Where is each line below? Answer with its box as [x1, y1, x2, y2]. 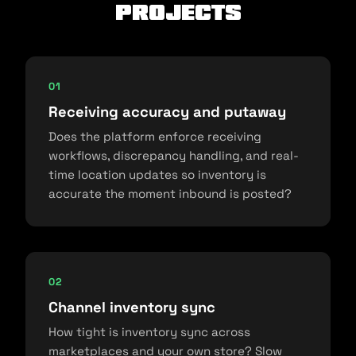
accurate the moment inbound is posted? [48, 186, 292, 202]
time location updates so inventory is [48, 167, 266, 183]
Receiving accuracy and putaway [48, 103, 286, 122]
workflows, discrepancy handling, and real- [48, 148, 299, 164]
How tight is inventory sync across [48, 324, 250, 340]
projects [114, 2, 242, 24]
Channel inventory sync [48, 298, 215, 317]
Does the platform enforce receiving [48, 129, 261, 145]
